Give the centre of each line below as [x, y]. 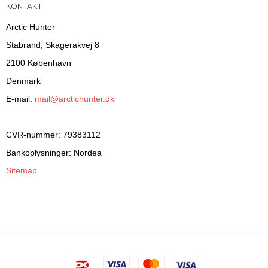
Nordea [86, 153]
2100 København [39, 63]
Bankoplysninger [37, 153]
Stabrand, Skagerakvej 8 [53, 45]
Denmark [23, 81]
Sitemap [22, 171]
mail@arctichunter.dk [74, 99]
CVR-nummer [32, 135]
